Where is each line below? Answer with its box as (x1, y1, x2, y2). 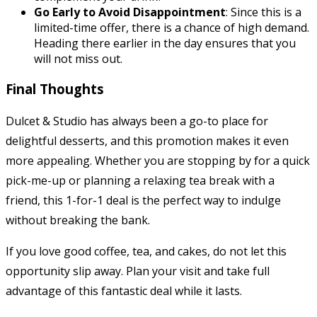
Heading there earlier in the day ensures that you (34, 35, 296, 52)
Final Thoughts (6, 80, 104, 98)
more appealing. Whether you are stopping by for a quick (6, 152, 310, 168)
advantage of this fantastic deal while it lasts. (6, 282, 242, 299)
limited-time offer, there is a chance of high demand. (34, 20, 309, 36)
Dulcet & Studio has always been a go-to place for (6, 113, 268, 129)
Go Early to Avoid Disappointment (34, 4, 226, 21)
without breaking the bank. (6, 212, 150, 228)
